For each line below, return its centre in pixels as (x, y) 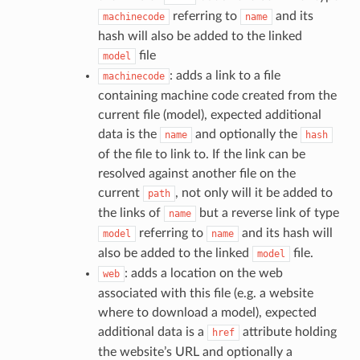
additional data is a (152, 331)
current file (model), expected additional (209, 115)
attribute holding (288, 331)
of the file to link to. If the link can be (201, 154)
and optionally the (246, 134)
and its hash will (285, 233)
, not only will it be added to (254, 192)
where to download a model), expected (207, 312)
